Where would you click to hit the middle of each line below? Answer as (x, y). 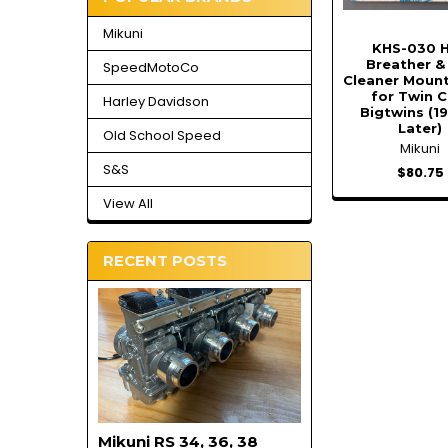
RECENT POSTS (164, 260)
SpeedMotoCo (150, 68)
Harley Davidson (155, 102)
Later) (420, 127)
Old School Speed (161, 136)
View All (127, 204)
